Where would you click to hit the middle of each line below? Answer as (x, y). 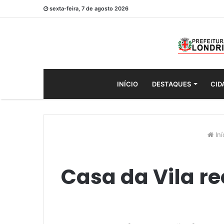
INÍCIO (127, 84)
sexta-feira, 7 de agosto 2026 (89, 8)
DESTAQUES (171, 84)
